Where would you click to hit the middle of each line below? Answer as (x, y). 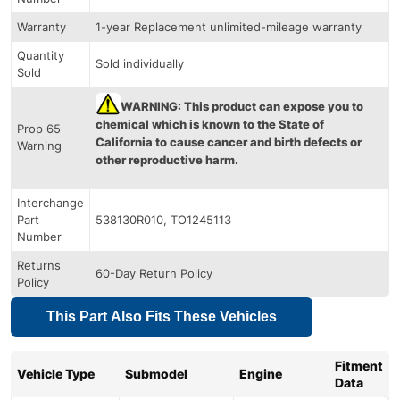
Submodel (156, 373)
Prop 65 (39, 128)
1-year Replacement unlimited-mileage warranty (229, 26)
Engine (261, 373)
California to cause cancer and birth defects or (229, 142)
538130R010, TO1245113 (163, 219)
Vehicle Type (56, 373)
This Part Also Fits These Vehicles (162, 316)
